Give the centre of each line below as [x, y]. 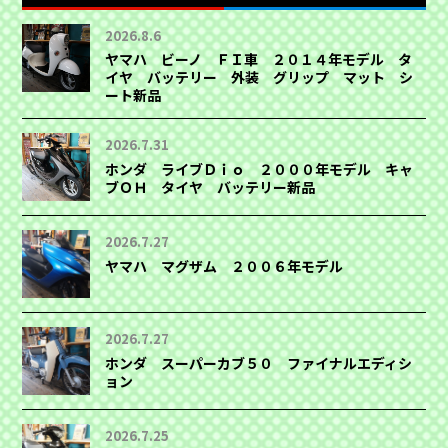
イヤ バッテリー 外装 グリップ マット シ [259, 77]
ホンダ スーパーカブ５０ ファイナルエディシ [259, 362]
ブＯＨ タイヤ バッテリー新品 [210, 186]
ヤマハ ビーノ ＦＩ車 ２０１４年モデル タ [259, 59]
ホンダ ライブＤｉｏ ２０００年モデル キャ [259, 168]
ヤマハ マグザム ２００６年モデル [224, 265]
